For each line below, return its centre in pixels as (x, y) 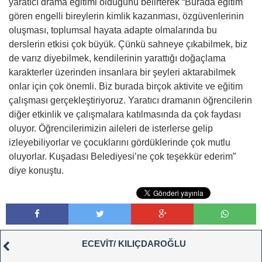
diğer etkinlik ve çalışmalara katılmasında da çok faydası (125, 114)
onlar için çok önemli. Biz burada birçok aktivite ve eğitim (126, 86)
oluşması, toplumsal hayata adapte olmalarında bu (113, 30)
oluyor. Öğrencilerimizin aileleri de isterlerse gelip (111, 128)
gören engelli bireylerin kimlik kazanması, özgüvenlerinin (126, 16)
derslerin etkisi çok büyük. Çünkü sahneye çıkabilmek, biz (128, 44)
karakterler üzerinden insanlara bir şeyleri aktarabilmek (122, 72)
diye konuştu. (36, 170)
